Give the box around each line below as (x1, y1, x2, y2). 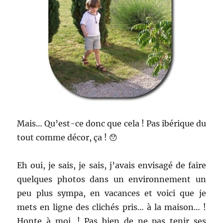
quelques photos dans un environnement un (17, 174, 206, 184)
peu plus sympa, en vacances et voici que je (17, 188, 206, 198)
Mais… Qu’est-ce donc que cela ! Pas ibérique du (17, 118, 206, 128)
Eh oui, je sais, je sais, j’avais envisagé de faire (17, 160, 206, 170)
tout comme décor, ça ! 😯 (17, 132, 118, 142)
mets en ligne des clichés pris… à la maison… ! (17, 202, 206, 212)
